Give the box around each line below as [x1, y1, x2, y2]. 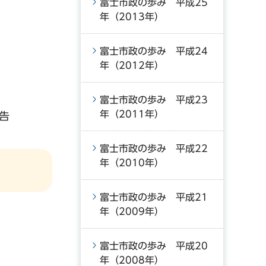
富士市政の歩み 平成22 [100, 144, 208, 153]
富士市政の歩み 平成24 [100, 46, 208, 56]
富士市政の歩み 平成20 [100, 241, 208, 251]
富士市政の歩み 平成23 [100, 95, 208, 104]
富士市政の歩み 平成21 [100, 192, 208, 202]
